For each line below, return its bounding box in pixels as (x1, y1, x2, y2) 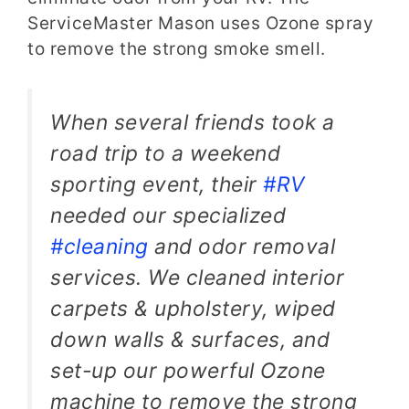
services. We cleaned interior (50, 264, 345, 290)
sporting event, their (50, 171, 263, 197)
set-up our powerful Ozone (50, 357, 326, 383)
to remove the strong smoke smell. (27, 38, 330, 60)
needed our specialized (50, 202, 286, 228)
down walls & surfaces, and (50, 326, 330, 352)
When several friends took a (50, 109, 335, 135)
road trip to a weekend (50, 140, 280, 166)
